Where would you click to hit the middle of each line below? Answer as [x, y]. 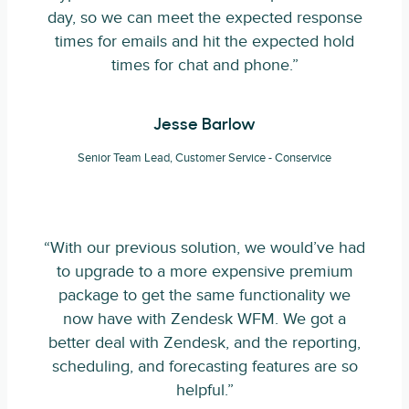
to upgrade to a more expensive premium [204, 272]
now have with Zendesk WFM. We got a [204, 319]
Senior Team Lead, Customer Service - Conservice [204, 158]
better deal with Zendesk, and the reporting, [204, 343]
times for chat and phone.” [204, 65]
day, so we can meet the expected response [204, 18]
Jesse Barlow [204, 126]
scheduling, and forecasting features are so [204, 367]
